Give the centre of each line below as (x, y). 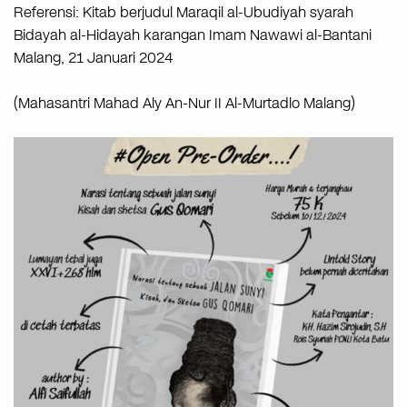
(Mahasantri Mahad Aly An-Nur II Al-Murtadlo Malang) (184, 103)
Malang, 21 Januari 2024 (93, 57)
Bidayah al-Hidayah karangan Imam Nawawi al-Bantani (193, 35)
